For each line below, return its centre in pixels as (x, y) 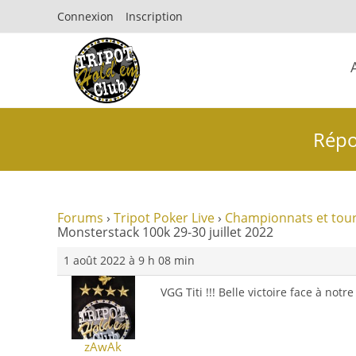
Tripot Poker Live (164, 218)
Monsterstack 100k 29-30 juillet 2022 (165, 232)
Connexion (85, 16)
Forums (80, 218)
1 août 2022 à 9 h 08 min (129, 260)
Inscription (154, 16)
